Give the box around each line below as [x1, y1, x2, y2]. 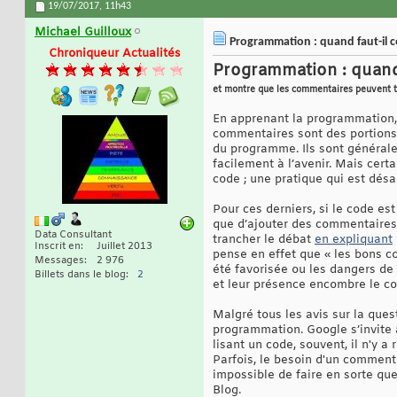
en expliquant [315, 232, 393, 248]
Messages [35, 254, 84, 268]
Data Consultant [35, 229, 112, 242]
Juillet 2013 [97, 240, 152, 253]
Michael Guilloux [35, 25, 131, 41]
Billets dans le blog [35, 269, 126, 282]
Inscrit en [35, 240, 81, 253]
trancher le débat [213, 232, 315, 248]
